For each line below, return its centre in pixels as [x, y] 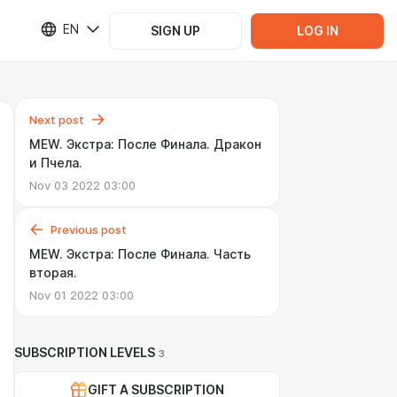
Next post [57, 120]
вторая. [53, 273]
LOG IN [317, 31]
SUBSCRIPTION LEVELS [85, 353]
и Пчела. [56, 163]
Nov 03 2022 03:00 [82, 185]
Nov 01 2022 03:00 [82, 295]
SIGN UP [175, 31]
